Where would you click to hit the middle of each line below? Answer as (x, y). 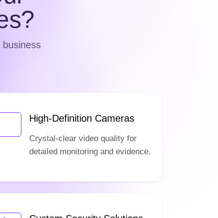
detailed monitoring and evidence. (90, 151)
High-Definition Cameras (82, 118)
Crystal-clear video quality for (83, 138)
